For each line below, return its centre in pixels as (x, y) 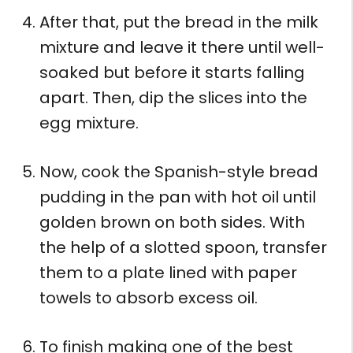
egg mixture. (89, 123)
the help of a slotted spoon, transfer (183, 247)
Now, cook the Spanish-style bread (179, 171)
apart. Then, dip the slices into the (173, 97)
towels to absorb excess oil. (149, 297)
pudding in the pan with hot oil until (178, 197)
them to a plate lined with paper (168, 272)
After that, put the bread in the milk (179, 22)
